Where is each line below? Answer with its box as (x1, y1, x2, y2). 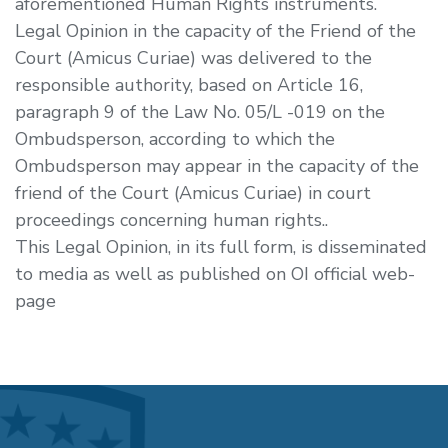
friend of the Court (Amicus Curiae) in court (15, 180, 371, 205)
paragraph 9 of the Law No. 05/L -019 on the (15, 99, 385, 124)
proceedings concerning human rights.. (15, 207, 328, 232)
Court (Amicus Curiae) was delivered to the (15, 45, 372, 70)
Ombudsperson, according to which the (15, 126, 335, 151)
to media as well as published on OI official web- (15, 261, 415, 286)
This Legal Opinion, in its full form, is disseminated (15, 234, 427, 259)
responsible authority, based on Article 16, (15, 72, 363, 97)
